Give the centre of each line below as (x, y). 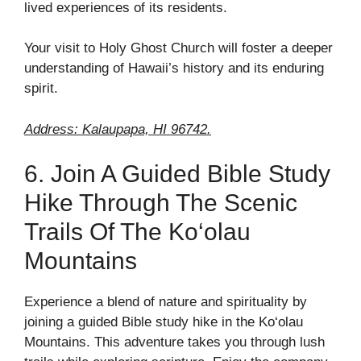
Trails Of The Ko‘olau (137, 232)
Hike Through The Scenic (161, 203)
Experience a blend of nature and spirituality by (166, 302)
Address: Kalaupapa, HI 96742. (118, 129)
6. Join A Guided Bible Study (177, 174)
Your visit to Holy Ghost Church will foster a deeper (178, 48)
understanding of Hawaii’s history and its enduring (174, 68)
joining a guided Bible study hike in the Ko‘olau (164, 322)
